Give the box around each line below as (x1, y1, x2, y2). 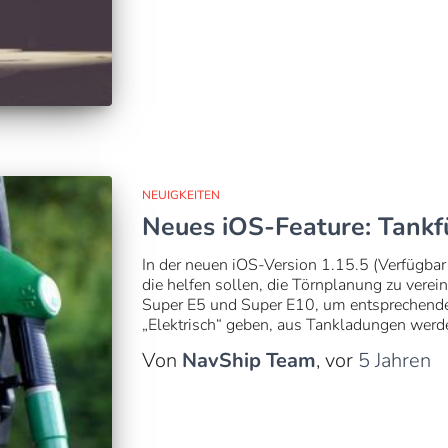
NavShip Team (181, 347, 316, 374)
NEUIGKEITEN (141, 187, 220, 203)
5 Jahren (357, 347, 431, 374)
